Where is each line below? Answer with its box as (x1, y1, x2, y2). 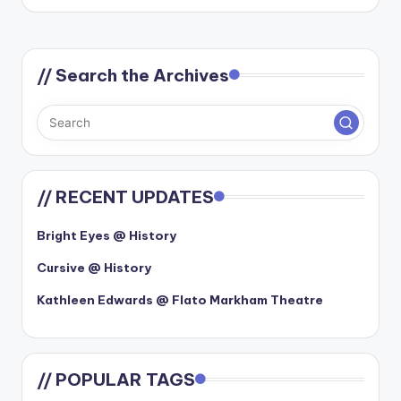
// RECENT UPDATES (37, 186, 214, 209)
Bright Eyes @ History (37, 227, 176, 244)
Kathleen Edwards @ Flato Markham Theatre (37, 292, 323, 309)
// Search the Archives (37, 64, 229, 87)
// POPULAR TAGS (37, 369, 195, 391)
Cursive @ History (37, 260, 151, 277)
